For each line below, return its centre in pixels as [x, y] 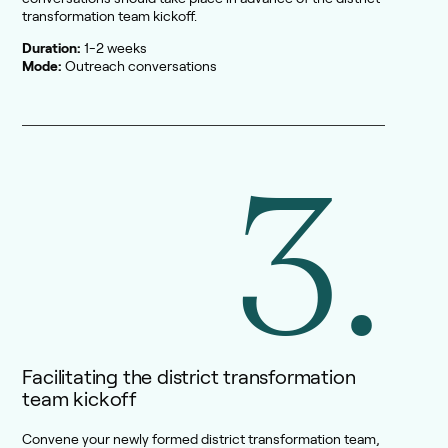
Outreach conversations [140, 66]
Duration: [52, 48]
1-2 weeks [114, 48]
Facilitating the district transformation [189, 377]
